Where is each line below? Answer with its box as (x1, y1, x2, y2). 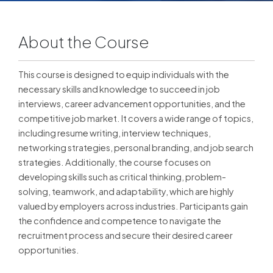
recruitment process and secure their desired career (18, 230, 233, 241)
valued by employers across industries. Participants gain (18, 200, 248, 212)
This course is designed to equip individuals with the (18, 69, 229, 80)
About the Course (18, 32, 149, 52)
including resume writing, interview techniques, (18, 127, 211, 139)
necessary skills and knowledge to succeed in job (18, 83, 220, 95)
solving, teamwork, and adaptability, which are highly (18, 186, 234, 197)
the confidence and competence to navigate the (18, 215, 221, 227)
